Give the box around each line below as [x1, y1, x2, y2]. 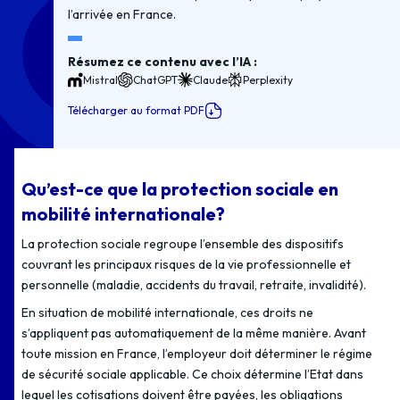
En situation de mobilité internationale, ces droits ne [21, 304, 313, 321]
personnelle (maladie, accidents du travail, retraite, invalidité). [21, 277, 366, 293]
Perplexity [243, 72, 294, 87]
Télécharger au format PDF [68, 104, 205, 117]
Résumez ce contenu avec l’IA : [68, 54, 258, 70]
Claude [193, 72, 229, 87]
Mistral [83, 72, 119, 87]
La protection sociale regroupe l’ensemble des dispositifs [21, 236, 344, 252]
